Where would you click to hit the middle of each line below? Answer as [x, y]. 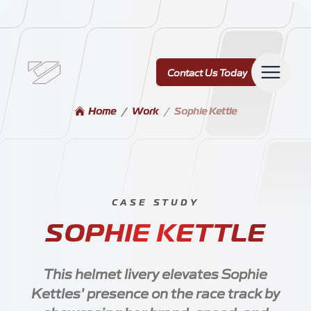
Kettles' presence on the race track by [155, 293]
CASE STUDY [155, 203]
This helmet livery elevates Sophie [155, 273]
